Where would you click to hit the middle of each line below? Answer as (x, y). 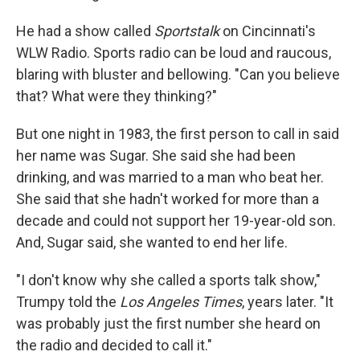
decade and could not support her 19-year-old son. (176, 221)
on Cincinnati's (268, 31)
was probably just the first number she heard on (168, 323)
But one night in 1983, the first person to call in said (178, 134)
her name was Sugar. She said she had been (156, 155)
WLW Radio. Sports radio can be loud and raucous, (174, 53)
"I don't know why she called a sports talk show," (168, 280)
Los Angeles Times (181, 302)
